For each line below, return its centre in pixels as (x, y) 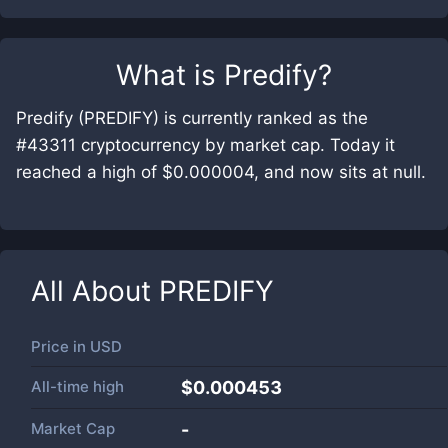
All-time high (77, 386)
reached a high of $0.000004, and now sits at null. (221, 172)
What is (170, 75)
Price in (60, 346)
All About (95, 291)
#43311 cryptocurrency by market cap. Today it (205, 145)
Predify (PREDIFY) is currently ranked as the (192, 118)
